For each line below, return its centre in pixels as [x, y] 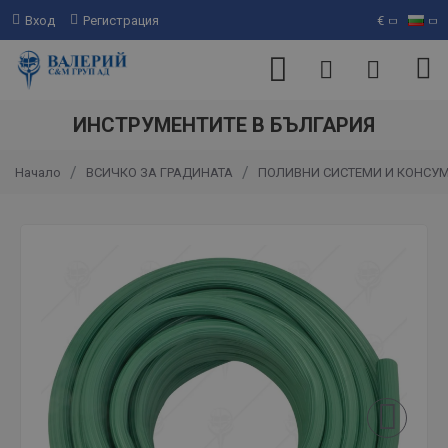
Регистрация [121, 20]
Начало [38, 172]
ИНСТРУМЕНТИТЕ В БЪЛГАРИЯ [224, 125]
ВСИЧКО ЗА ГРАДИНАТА [159, 172]
